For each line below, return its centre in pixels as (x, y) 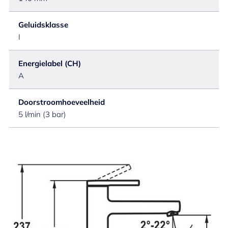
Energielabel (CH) (50, 63)
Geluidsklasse (43, 25)
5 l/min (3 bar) (42, 114)
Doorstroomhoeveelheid (62, 102)
